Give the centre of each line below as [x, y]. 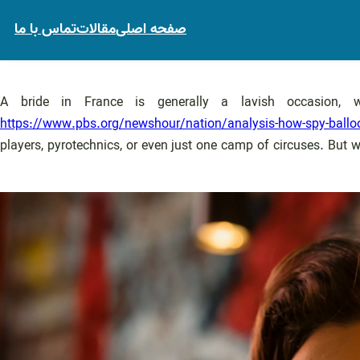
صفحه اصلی [151, 29]
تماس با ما [45, 29]
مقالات [96, 29]
